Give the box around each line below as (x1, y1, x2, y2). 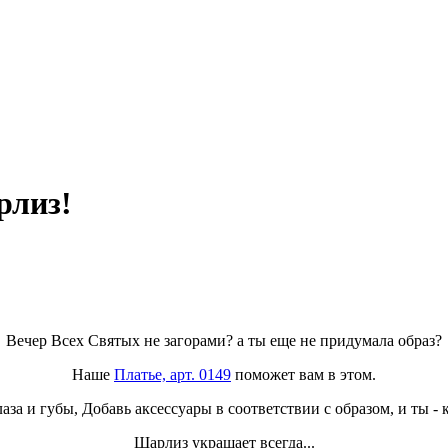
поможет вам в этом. (231, 365, 376, 383)
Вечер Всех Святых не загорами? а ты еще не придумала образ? (6, 331, 442, 349)
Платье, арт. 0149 (114, 365, 231, 383)
